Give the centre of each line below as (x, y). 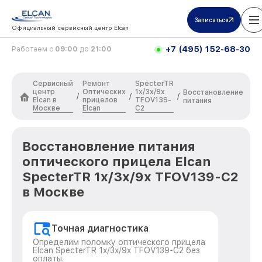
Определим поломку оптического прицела (119, 242)
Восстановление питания (109, 146)
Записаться (212, 20)
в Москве (53, 192)
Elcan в (45, 100)
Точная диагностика (100, 228)
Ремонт (96, 84)
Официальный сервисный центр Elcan (70, 27)
